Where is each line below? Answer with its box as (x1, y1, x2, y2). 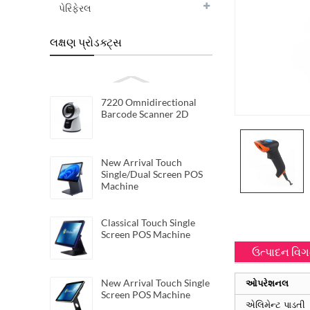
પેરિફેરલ (59, 2, 91, 14)
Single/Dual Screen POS (101, 168, 203, 180)
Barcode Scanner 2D (101, 108, 189, 120)
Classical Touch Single (101, 217, 195, 228)
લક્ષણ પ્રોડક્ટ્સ (50, 35, 122, 48)
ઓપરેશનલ (246, 278, 289, 289)
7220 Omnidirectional (101, 96, 197, 108)
